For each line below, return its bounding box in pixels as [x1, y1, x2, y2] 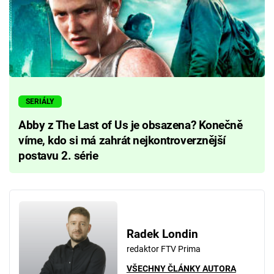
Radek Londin [126, 227, 198, 241]
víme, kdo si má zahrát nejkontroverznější [18, 134, 226, 148]
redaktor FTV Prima [126, 243, 201, 254]
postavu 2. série [18, 149, 98, 163]
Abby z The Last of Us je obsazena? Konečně [18, 119, 243, 133]
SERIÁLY [26, 97, 54, 106]
